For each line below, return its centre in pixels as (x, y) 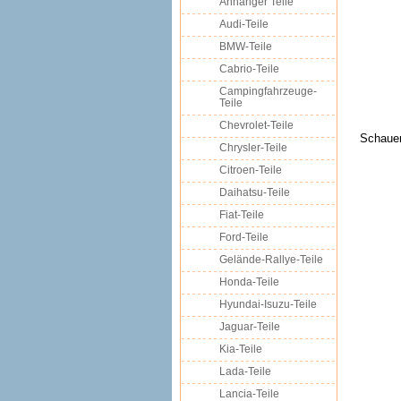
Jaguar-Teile (250, 327)
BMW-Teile (246, 47)
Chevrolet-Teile (256, 125)
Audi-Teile (244, 24)
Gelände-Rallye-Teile (271, 260)
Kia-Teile (241, 349)
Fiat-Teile (242, 215)
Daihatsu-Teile (255, 192)
